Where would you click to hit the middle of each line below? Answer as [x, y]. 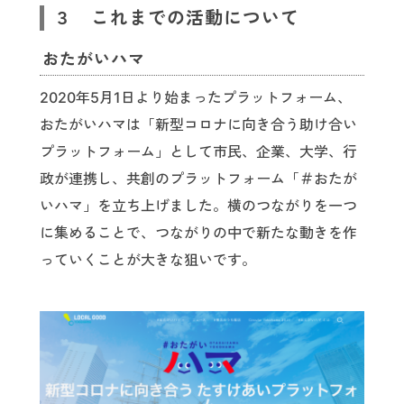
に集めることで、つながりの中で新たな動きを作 [198, 233]
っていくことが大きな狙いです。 [148, 260]
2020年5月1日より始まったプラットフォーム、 [196, 98]
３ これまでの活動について [176, 18]
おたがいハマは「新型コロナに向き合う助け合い [198, 125]
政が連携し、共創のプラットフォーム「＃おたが [198, 179]
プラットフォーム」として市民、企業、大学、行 [198, 152]
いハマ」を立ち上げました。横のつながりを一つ [198, 206]
